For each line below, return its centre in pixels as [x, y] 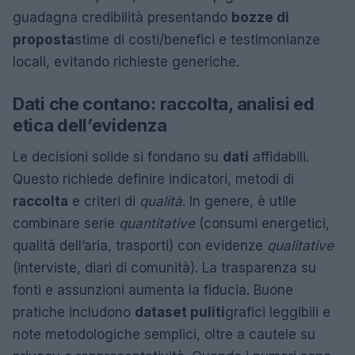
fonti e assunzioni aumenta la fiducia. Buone [153, 290]
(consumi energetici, [262, 224]
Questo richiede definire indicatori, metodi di [153, 179]
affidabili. [279, 157]
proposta [44, 40]
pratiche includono [74, 313]
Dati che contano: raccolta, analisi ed [164, 104]
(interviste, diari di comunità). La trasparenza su [164, 268]
